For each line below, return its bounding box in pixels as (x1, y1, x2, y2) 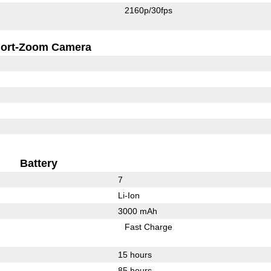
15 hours (117, 250, 152, 260)
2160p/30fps (125, 5, 173, 16)
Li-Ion (117, 191, 140, 201)
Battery (20, 157, 58, 170)
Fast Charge (125, 222, 173, 232)
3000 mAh (117, 206, 157, 217)
